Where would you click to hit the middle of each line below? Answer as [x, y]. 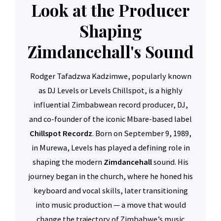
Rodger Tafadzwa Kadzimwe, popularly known [110, 76]
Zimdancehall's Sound [110, 51]
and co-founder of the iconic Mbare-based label [110, 119]
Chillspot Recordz [61, 133]
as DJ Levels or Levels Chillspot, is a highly [110, 91]
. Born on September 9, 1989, [142, 133]
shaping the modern [68, 162]
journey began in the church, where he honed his [110, 176]
